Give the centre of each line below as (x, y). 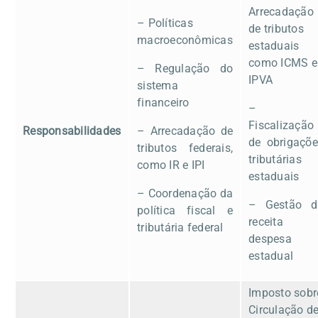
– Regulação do (185, 68)
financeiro (163, 102)
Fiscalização (281, 125)
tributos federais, (185, 148)
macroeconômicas (185, 40)
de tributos (276, 28)
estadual (271, 256)
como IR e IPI (171, 165)
